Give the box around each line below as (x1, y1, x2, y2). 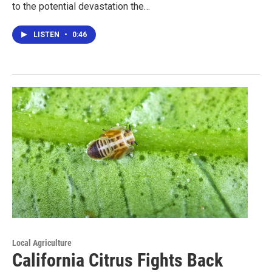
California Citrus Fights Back (12, 249, 223, 271)
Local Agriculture (12, 237, 72, 248)
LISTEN (33, 30, 61, 39)
